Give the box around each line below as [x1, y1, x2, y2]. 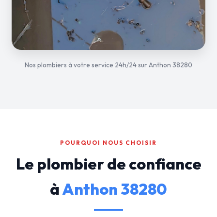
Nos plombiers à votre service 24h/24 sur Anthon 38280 [25, 61, 192, 69]
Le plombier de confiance [15, 154, 201, 173]
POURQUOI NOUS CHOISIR [60, 139, 157, 146]
